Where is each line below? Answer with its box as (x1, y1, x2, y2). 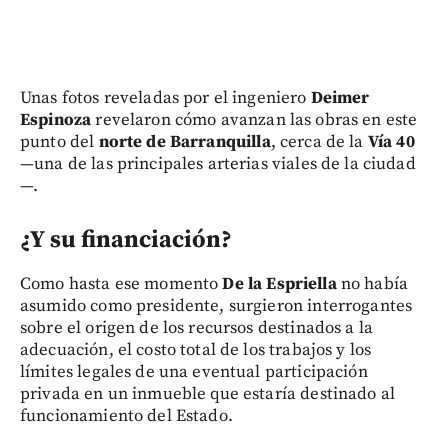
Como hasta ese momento (20, 273, 223, 296)
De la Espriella (222, 273, 337, 296)
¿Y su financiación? (20, 225, 232, 256)
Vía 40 (367, 131, 415, 154)
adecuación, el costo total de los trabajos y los (20, 339, 372, 362)
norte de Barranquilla (98, 131, 271, 154)
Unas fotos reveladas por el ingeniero (20, 87, 311, 110)
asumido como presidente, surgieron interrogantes (20, 295, 413, 318)
